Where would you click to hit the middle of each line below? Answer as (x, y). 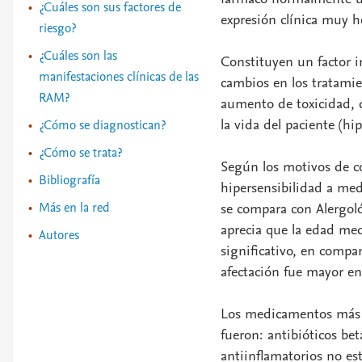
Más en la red (74, 208)
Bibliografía (69, 180)
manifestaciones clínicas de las (119, 77)
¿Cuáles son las (78, 56)
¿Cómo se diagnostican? (102, 125)
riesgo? (57, 28)
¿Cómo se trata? (80, 153)
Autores (59, 235)
